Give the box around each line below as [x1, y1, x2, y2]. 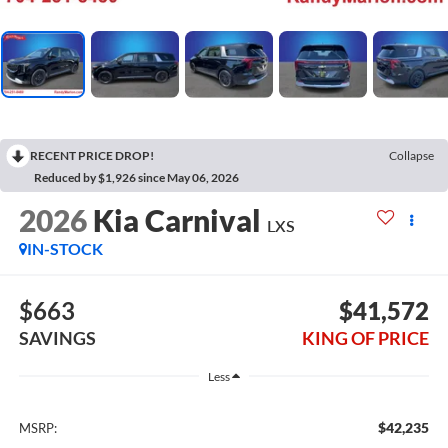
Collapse [389, 147, 434, 163]
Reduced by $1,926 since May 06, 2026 [34, 169, 239, 185]
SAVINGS [18, 327, 96, 350]
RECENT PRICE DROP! [30, 147, 154, 163]
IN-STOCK [26, 238, 103, 258]
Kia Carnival [92, 201, 261, 238]
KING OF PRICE [302, 327, 430, 350]
